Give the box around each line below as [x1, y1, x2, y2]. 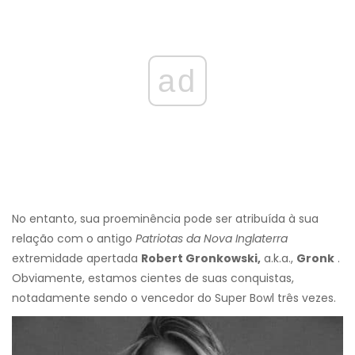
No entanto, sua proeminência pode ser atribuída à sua [12, 211, 319, 227]
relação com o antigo [12, 231, 136, 247]
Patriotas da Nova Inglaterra [136, 231, 288, 247]
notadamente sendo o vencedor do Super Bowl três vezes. [12, 290, 336, 307]
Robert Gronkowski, [141, 250, 261, 267]
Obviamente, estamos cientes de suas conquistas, [12, 270, 294, 287]
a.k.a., [261, 250, 296, 267]
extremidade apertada [12, 250, 141, 267]
